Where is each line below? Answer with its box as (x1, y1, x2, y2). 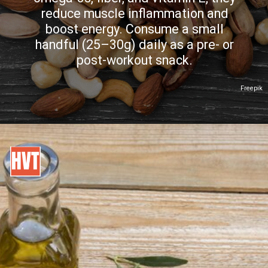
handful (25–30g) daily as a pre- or (35, 37, 234, 53)
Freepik (240, 84, 263, 92)
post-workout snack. (77, 53, 193, 68)
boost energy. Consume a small (45, 22, 224, 37)
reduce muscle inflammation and (41, 6, 229, 22)
